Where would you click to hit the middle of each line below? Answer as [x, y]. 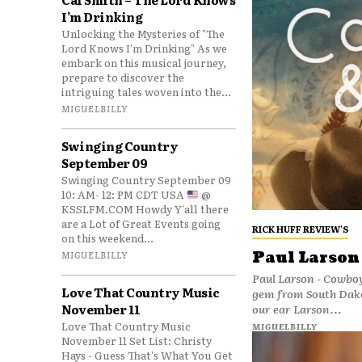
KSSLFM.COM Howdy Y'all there [145, 209]
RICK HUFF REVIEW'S [300, 228]
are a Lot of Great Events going [141, 223]
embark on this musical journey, [144, 63]
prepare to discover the [123, 77]
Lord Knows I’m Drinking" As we [144, 48]
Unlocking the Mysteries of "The [143, 34]
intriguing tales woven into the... [146, 92]
